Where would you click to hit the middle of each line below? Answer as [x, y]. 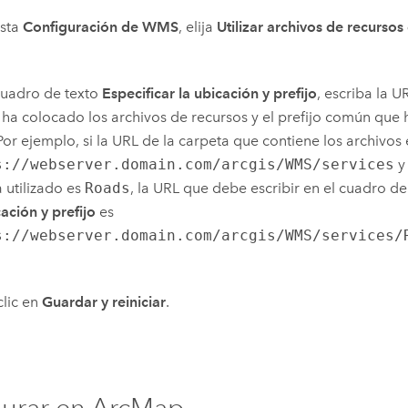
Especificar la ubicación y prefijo [210, 93]
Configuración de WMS [101, 26]
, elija [198, 26]
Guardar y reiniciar [104, 301]
